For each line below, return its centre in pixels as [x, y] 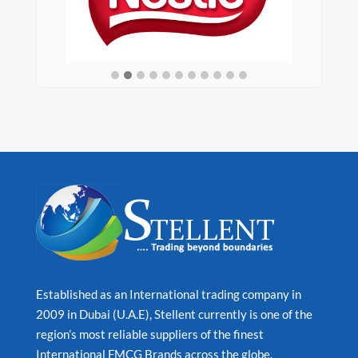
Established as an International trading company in [168, 294]
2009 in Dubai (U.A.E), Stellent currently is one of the [174, 314]
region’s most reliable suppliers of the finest [149, 334]
